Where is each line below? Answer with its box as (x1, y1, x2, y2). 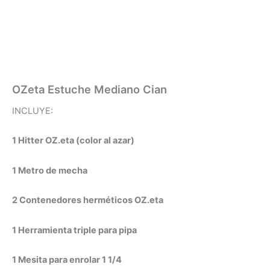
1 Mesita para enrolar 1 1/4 (12, 254, 122, 266)
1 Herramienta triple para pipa (12, 224, 137, 236)
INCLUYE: (12, 105, 53, 116)
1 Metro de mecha (12, 165, 87, 176)
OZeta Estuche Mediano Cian (12, 82, 167, 96)
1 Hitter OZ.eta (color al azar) (12, 135, 134, 146)
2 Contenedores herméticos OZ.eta (12, 195, 163, 206)
